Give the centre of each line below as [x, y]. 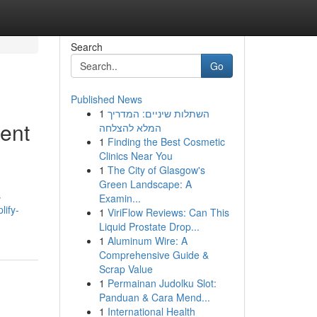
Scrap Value [126, 269]
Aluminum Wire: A [147, 241]
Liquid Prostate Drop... [149, 226]
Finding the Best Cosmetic [166, 142]
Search [86, 47]
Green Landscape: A [145, 184]
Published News [106, 99]
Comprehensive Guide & [154, 255]
